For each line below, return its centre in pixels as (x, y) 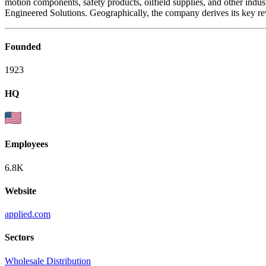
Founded (23, 47)
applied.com (28, 214)
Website (20, 191)
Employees (26, 144)
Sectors (19, 237)
